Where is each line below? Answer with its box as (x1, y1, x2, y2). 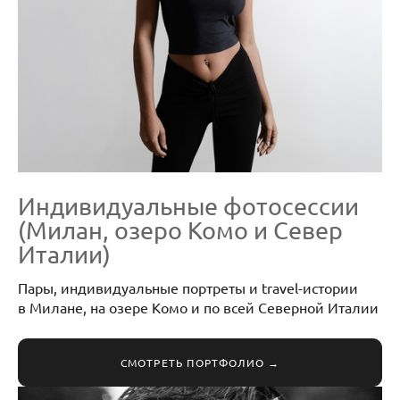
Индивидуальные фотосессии (18, 190, 359, 221)
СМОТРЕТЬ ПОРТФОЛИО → (120, 355, 280, 371)
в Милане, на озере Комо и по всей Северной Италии (18, 298, 379, 317)
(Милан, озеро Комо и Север (18, 214, 343, 245)
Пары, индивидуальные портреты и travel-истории (18, 279, 358, 297)
